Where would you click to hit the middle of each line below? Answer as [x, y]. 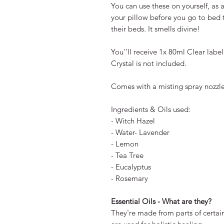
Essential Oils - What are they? [161, 201]
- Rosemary [129, 178]
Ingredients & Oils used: [151, 109]
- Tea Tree [127, 155]
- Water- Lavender [140, 132]
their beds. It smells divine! [155, 29]
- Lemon [125, 144]
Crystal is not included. [149, 63]
